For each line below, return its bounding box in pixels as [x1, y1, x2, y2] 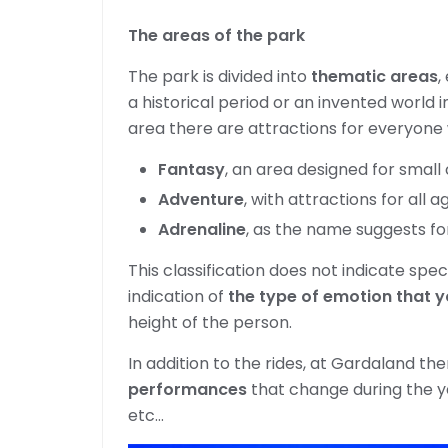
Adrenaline [158, 218, 246, 241]
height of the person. [128, 311, 292, 334]
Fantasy [158, 158, 225, 181]
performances [128, 378, 247, 401]
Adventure [158, 188, 244, 211]
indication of [128, 285, 228, 308]
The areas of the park [128, 24, 305, 47]
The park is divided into [128, 65, 311, 88]
